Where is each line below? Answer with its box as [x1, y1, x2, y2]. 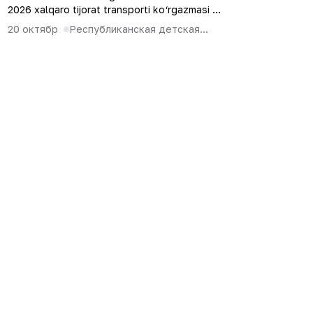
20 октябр [8, 23, 58, 35]
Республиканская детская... [69, 23, 208, 35]
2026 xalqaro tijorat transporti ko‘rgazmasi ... [8, 3, 221, 15]
